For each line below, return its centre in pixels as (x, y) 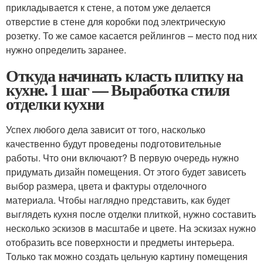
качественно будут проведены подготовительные (114, 144)
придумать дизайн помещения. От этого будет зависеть (126, 172)
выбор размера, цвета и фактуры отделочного (106, 186)
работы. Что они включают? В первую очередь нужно (122, 158)
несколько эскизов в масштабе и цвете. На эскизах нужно (131, 228)
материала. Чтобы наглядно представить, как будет (118, 200)
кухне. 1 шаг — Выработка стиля (118, 90)
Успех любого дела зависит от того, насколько (106, 130)
